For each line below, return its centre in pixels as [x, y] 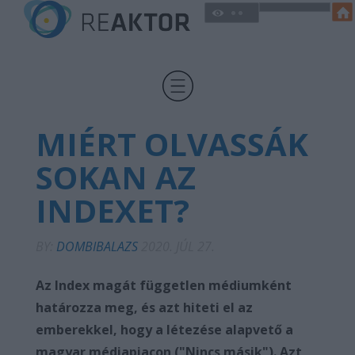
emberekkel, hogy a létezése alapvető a [164, 330]
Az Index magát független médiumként [164, 285]
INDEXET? [113, 210]
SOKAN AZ [116, 177]
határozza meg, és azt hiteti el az [144, 307]
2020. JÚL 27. [178, 246]
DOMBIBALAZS [99, 246]
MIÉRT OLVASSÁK [172, 144]
